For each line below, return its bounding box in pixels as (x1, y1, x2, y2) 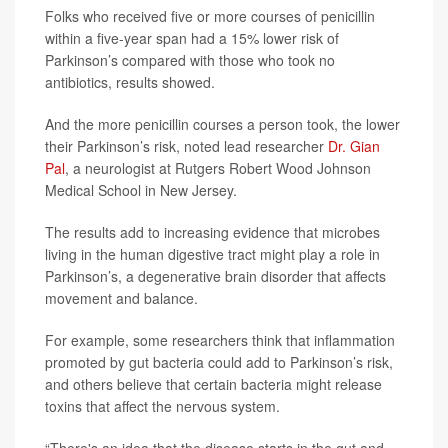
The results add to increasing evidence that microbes (45, 222, 380, 242)
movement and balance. (45, 288, 198, 308)
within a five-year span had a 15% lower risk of (45, 28, 339, 48)
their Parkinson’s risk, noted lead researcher (45, 136, 328, 156)
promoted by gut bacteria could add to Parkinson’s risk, (45, 352, 393, 372)
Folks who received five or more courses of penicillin (45, 6, 375, 26)
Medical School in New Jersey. (45, 180, 237, 200)
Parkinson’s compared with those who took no (45, 50, 335, 70)
